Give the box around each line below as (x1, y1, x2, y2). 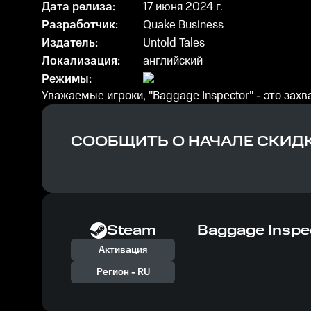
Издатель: (42, 35, 98, 51)
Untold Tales (143, 35, 205, 51)
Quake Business (143, 17, 224, 33)
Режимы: (42, 71, 92, 87)
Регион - (96, 265, 137, 279)
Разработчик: (42, 17, 118, 33)
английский (143, 53, 203, 69)
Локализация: (42, 53, 120, 69)
